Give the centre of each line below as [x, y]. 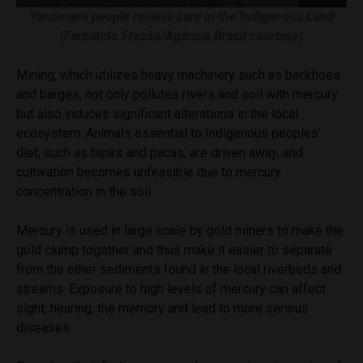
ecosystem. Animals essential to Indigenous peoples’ [169, 133]
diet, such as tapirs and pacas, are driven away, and [160, 152]
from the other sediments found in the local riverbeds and [179, 269]
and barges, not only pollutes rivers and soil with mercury [177, 94]
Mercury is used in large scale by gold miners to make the [180, 230]
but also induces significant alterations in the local [157, 113]
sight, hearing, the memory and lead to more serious [162, 308]
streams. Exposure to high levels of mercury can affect [171, 288]
